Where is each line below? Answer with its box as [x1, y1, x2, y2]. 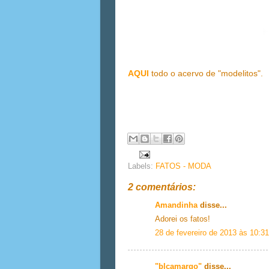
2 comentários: [128, 182, 196, 193]
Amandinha [155, 201, 198, 210]
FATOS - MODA [156, 162, 211, 171]
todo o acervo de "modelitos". [149, 68, 263, 79]
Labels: [128, 162, 156, 171]
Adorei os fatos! [155, 214, 210, 223]
